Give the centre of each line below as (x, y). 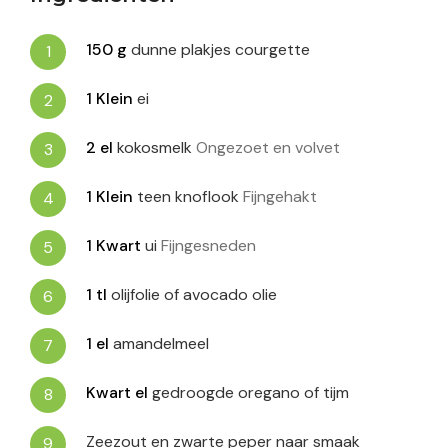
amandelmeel (161, 344)
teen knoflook (188, 197)
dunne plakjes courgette (220, 50)
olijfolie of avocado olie (194, 295)
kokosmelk (156, 148)
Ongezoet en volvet (268, 148)
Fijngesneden (208, 246)
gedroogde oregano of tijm (250, 393)
